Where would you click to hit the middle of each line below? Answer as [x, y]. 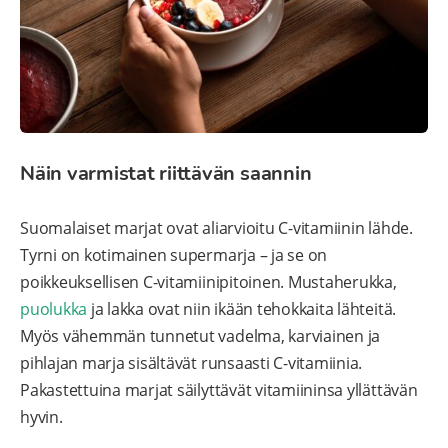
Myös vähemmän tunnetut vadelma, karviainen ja [200, 336]
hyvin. [41, 417]
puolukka [54, 309]
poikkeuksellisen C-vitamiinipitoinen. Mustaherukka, [208, 282]
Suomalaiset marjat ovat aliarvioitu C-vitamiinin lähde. [216, 228]
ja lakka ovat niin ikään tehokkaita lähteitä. [242, 309]
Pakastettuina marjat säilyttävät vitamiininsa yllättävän [219, 390]
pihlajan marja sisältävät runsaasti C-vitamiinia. [191, 363]
